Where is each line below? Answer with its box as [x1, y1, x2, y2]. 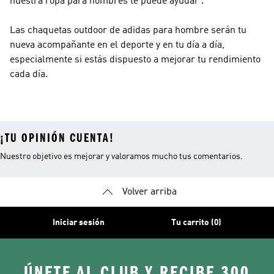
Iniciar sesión [53, 218, 105, 227]
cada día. [10, 70, 48, 80]
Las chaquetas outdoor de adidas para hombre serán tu [10, 26, 246, 35]
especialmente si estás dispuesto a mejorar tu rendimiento [10, 55, 261, 65]
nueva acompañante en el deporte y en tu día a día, [10, 40, 224, 50]
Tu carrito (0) [171, 218, 221, 227]
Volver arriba [122, 187, 177, 197]
